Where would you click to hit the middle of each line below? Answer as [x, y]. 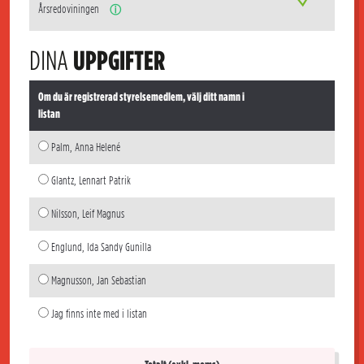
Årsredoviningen [69, 9]
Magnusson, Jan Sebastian [98, 280]
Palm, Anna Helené [85, 147]
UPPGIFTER [119, 61]
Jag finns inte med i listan [97, 314]
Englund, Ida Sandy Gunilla [101, 247]
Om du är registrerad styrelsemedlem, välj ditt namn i [141, 97]
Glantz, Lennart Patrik [91, 180]
